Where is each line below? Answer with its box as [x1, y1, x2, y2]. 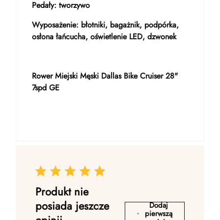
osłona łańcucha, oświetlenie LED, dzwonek [32, 31, 176, 42]
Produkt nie [35, 184, 88, 199]
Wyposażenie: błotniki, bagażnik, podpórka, [32, 19, 179, 30]
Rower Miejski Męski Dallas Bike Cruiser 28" [32, 70, 178, 82]
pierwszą [145, 208, 172, 219]
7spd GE [32, 82, 59, 93]
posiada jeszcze [35, 198, 109, 214]
